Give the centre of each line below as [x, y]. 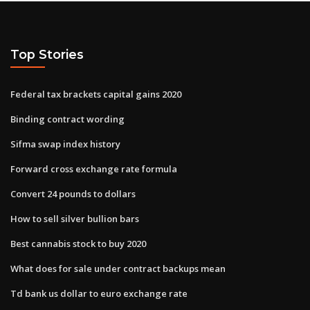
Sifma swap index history [65, 144]
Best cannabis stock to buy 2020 [78, 243]
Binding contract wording [67, 119]
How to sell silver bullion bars [75, 218]
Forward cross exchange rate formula [94, 168]
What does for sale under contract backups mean [118, 268]
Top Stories [47, 55]
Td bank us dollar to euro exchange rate [99, 293]
